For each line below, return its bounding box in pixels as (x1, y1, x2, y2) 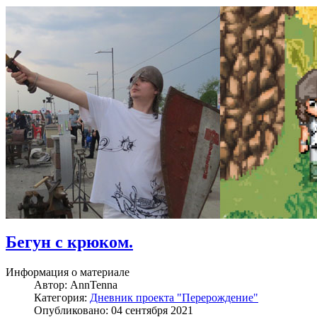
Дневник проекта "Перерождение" (90, 291, 258, 304)
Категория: (34, 291, 90, 304)
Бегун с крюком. (6, 232, 133, 251)
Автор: (34, 278, 70, 291)
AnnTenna (70, 278, 117, 291)
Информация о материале (6, 265, 129, 278)
